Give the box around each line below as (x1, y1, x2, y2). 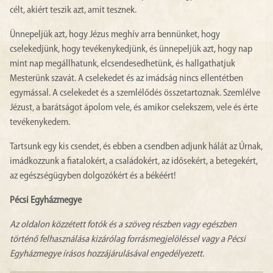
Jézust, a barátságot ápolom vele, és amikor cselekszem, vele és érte (10, 103, 258, 113)
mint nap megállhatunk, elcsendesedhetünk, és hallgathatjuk (10, 59, 235, 69)
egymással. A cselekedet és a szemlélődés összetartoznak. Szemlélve (10, 88, 260, 98)
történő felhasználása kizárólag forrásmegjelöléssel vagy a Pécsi (10, 235, 246, 244)
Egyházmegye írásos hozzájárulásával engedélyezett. (10, 249, 204, 259)
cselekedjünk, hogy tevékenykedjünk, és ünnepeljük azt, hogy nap (10, 44, 252, 54)
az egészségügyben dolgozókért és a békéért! (10, 171, 176, 181)
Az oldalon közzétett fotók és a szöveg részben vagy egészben (10, 220, 236, 230)
